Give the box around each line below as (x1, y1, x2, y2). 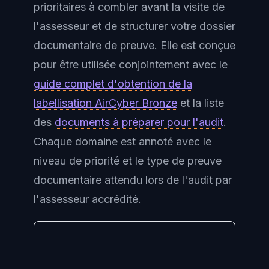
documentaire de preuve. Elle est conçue (34, 39, 235, 52)
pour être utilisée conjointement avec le (34, 58, 228, 71)
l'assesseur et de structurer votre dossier (34, 20, 235, 32)
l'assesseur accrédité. (34, 193, 141, 205)
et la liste (177, 97, 224, 109)
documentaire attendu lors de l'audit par (34, 174, 232, 186)
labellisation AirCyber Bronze (34, 97, 177, 109)
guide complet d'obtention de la (34, 77, 192, 90)
